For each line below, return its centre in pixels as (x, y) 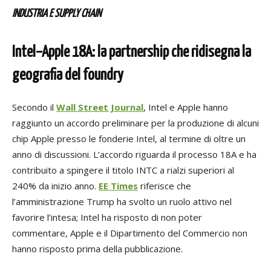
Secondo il (34, 107)
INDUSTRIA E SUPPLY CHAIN (57, 14)
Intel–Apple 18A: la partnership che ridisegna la (132, 53)
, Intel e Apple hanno (186, 107)
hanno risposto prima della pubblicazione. (97, 249)
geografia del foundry (68, 76)
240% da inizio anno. (55, 186)
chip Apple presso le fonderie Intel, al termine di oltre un (129, 139)
